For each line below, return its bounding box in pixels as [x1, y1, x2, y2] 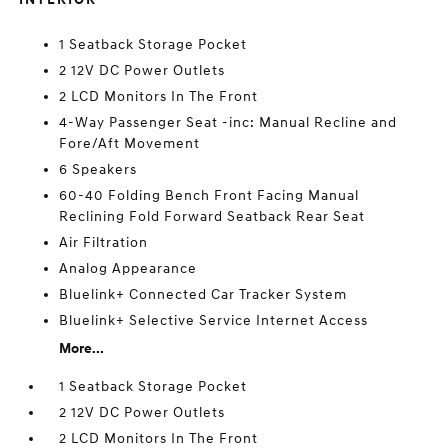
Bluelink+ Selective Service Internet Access [59, 312, 369, 329]
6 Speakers [59, 161, 138, 178]
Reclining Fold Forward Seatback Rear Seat [59, 208, 366, 225]
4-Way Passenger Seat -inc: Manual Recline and [59, 114, 398, 131]
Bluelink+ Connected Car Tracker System [59, 286, 348, 303]
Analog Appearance [59, 260, 198, 277]
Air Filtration [59, 234, 149, 251]
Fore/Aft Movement [59, 135, 201, 152]
